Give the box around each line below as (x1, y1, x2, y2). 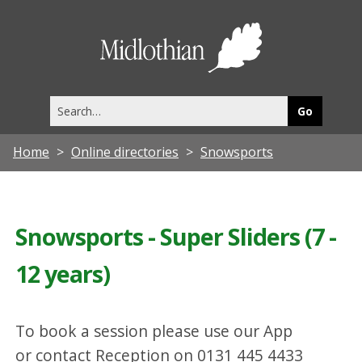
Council (261, 48, 332, 76)
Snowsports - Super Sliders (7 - (15, 220, 337, 252)
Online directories (71, 142, 179, 161)
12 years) (15, 257, 111, 289)
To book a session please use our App (15, 320, 293, 343)
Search (48, 95, 84, 112)
